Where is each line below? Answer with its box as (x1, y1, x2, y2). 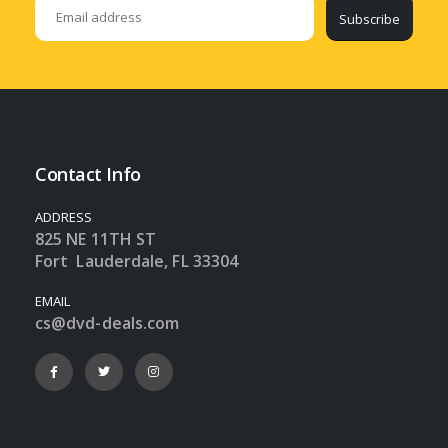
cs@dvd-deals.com (35, 312, 180, 335)
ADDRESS (35, 208, 93, 227)
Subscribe (339, 9, 400, 28)
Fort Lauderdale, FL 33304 (35, 250, 239, 273)
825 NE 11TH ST (35, 228, 157, 251)
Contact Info (35, 162, 141, 187)
